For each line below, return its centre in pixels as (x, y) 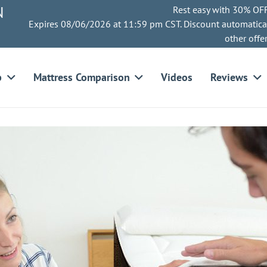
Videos (177, 77)
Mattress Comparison (81, 77)
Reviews (229, 77)
